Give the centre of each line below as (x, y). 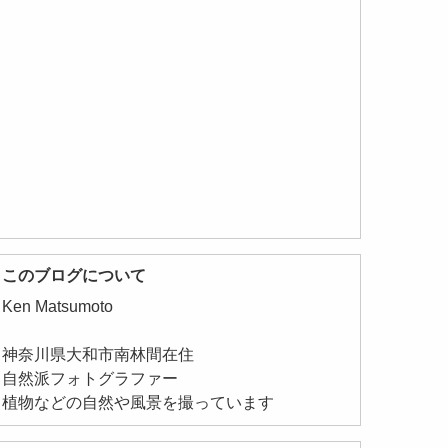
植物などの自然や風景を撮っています (138, 403)
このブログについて (74, 276)
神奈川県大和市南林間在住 (98, 355)
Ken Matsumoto (58, 307)
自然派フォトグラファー (90, 379)
